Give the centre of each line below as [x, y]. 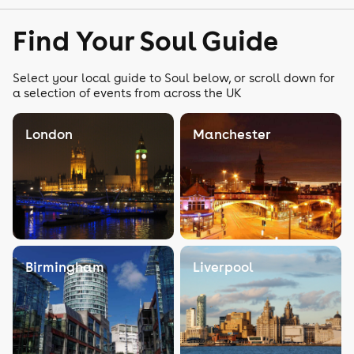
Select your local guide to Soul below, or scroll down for [174, 78]
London [49, 134]
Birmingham [65, 267]
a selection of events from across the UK [127, 93]
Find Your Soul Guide [145, 40]
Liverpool [223, 267]
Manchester [232, 134]
